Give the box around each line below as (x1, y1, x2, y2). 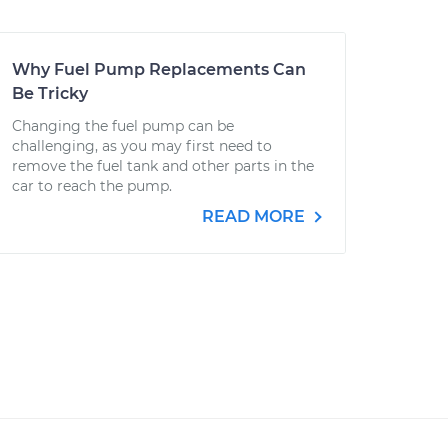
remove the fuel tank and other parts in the (12, 157, 314, 175)
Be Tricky (12, 84, 88, 103)
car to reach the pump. (12, 177, 172, 195)
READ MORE (202, 207, 309, 226)
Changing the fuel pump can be (12, 117, 234, 135)
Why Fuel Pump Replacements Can (12, 60, 306, 79)
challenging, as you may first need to (12, 137, 272, 155)
